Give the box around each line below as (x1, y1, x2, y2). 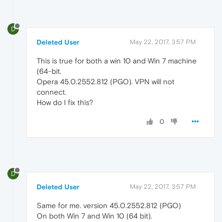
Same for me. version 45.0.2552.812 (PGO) (37, 201, 181, 210)
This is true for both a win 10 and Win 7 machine (37, 56, 197, 65)
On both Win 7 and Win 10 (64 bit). (37, 212, 152, 221)
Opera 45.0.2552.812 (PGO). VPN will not (37, 77, 174, 86)
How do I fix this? (37, 98, 93, 107)
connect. (37, 88, 66, 97)
